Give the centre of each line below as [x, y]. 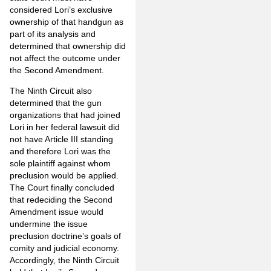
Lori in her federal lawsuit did [65, 127]
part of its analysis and [53, 34]
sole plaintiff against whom [60, 163]
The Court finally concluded [62, 187]
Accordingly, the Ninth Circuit [64, 260]
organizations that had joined [65, 115]
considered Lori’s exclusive [61, 9]
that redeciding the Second [61, 199]
